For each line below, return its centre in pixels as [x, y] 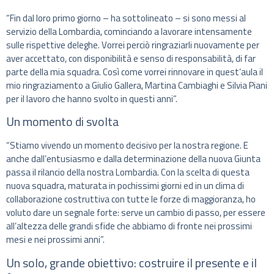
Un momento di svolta [63, 122]
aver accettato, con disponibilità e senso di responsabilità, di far [131, 58]
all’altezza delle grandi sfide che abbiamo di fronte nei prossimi [129, 226]
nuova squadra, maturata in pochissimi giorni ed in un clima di [125, 186]
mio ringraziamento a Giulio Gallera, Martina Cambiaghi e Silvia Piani [137, 85]
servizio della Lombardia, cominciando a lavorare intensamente [129, 31]
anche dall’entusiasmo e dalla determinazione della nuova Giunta [133, 159]
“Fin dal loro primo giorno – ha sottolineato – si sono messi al [126, 18]
